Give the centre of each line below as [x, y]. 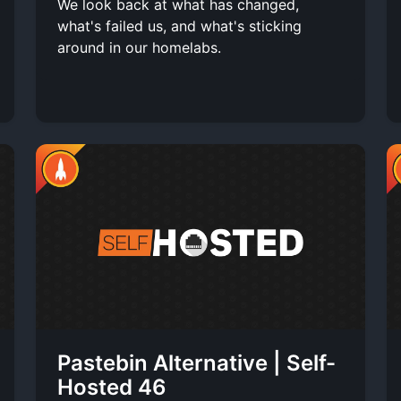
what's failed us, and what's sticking [179, 26]
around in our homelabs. [139, 47]
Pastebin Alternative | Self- [196, 363]
